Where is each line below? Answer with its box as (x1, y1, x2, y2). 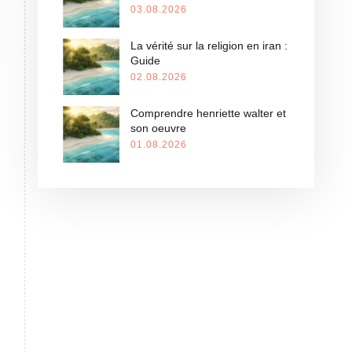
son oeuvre (130, 122, 186, 134)
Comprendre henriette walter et (130, 107, 286, 119)
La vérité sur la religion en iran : (130, 39, 288, 52)
